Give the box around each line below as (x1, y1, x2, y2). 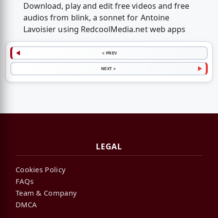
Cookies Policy (16, 164, 66, 174)
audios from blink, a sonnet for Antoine (23, 12, 169, 23)
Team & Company (16, 187, 77, 198)
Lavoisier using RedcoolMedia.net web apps (23, 23, 186, 35)
